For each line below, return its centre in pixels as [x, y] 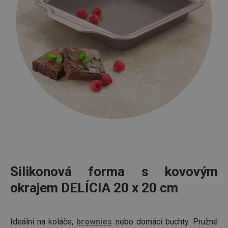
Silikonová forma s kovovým [114, 172]
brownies [94, 222]
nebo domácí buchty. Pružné [165, 222]
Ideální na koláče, [44, 222]
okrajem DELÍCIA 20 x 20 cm [94, 188]
